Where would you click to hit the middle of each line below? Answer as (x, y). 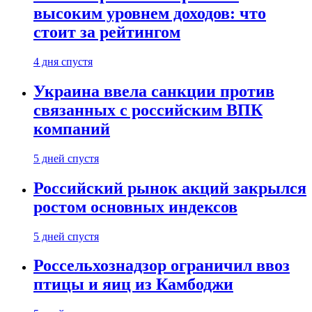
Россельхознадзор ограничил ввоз (162, 266)
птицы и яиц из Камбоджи (133, 284)
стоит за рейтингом (107, 32)
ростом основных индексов (135, 206)
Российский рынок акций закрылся (170, 188)
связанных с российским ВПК (148, 110)
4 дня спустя (63, 61)
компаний (72, 128)
